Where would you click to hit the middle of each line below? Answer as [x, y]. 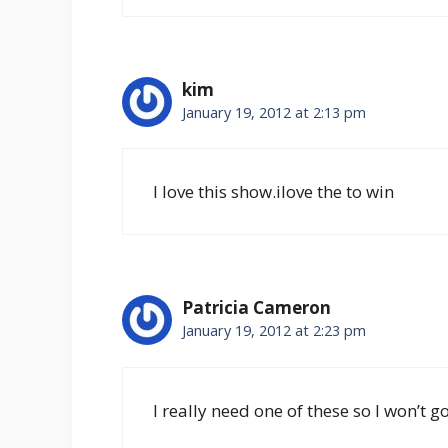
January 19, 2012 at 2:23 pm [274, 331]
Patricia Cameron [256, 308]
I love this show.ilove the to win [273, 192]
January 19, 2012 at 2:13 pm [274, 112]
